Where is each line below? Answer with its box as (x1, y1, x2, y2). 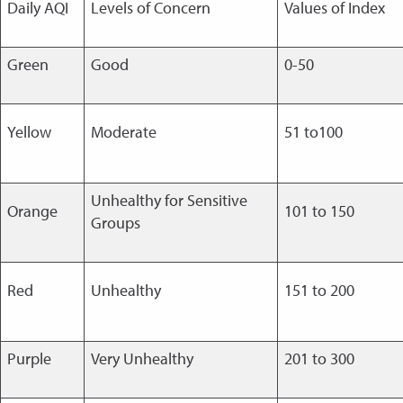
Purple (6, 348, 51, 369)
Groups (90, 212, 140, 233)
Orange (6, 201, 58, 221)
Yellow (6, 121, 51, 142)
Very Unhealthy (90, 348, 193, 369)
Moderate (90, 121, 157, 142)
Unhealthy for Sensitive (90, 190, 247, 210)
